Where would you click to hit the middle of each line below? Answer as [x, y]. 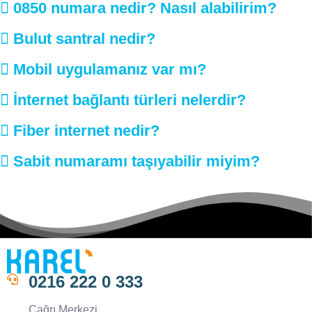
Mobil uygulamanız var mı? [110, 70]
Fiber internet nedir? [86, 131]
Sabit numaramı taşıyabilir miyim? [136, 162]
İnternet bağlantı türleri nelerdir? [130, 100]
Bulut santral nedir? [84, 39]
